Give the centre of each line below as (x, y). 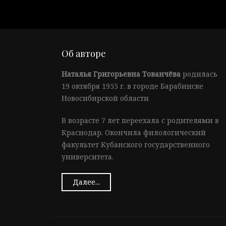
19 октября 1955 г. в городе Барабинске (132, 86)
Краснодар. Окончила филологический (134, 133)
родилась (199, 74)
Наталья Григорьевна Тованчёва (121, 74)
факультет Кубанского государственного (136, 145)
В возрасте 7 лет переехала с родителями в (140, 121)
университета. (88, 157)
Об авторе (84, 54)
